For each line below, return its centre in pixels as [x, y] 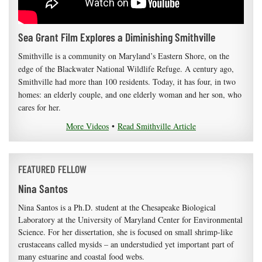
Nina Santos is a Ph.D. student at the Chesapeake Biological [117, 208]
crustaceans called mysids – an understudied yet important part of [126, 244]
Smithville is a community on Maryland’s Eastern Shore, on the [124, 56]
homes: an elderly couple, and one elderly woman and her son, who [130, 95]
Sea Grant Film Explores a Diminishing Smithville [117, 37]
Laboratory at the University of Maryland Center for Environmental [130, 220]
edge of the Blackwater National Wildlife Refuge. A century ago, [126, 69]
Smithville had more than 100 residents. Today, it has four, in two [127, 82]
